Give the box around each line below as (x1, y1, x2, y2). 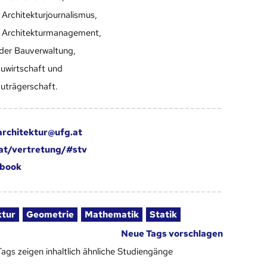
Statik (149, 209, 177, 221)
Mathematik (84, 209, 139, 221)
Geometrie (26, 209, 74, 221)
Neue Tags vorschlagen (121, 228, 223, 240)
